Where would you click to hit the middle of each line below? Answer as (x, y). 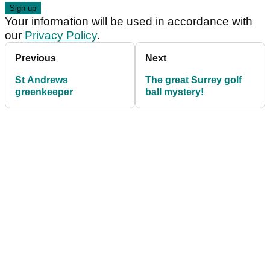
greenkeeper (44, 92)
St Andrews (42, 80)
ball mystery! (174, 92)
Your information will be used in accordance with (129, 22)
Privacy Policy (61, 36)
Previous (36, 58)
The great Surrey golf (193, 80)
